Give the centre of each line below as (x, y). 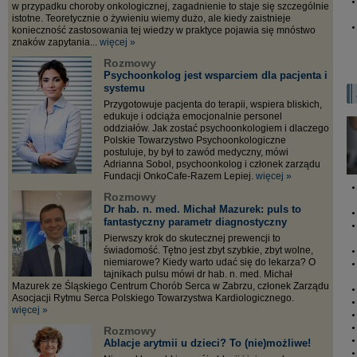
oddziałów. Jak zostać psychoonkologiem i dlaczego (216, 128)
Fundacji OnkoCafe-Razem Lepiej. (180, 176)
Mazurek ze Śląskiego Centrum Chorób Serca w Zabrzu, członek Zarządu (171, 286)
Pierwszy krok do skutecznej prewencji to (192, 238)
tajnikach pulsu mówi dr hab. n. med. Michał (198, 274)
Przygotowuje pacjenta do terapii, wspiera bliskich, (213, 104)
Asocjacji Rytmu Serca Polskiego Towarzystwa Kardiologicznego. (153, 298)
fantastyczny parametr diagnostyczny (195, 222)
